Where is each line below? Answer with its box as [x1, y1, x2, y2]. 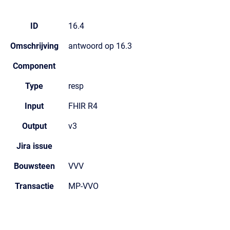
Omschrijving [10, 41, 59, 51]
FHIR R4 [68, 101, 98, 111]
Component [13, 61, 55, 71]
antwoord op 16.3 [68, 41, 132, 51]
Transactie [14, 181, 54, 191]
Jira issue [16, 141, 52, 151]
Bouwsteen [13, 161, 55, 171]
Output [22, 121, 47, 131]
